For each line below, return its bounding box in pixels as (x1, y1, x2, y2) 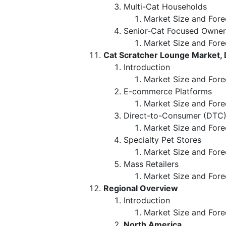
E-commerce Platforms (124, 86, 212, 96)
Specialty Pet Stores (124, 134, 201, 145)
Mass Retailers (124, 158, 179, 169)
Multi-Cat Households (124, 1, 207, 12)
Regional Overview (103, 183, 178, 193)
